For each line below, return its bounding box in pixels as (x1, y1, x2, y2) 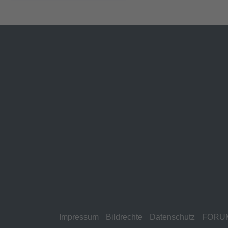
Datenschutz (150, 212, 195, 221)
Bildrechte (106, 212, 142, 221)
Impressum (59, 212, 99, 221)
